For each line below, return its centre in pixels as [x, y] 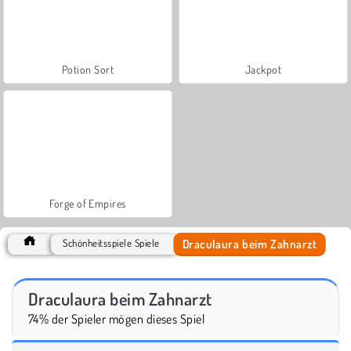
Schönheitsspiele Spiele [111, 242]
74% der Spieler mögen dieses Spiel [117, 318]
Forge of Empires [88, 203]
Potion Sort [88, 69]
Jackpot [263, 69]
